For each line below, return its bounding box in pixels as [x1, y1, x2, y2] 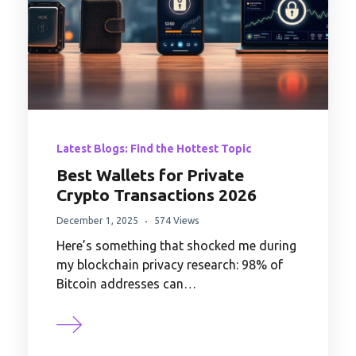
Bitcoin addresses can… [56, 277, 196, 292]
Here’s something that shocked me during [56, 238, 296, 253]
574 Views [154, 215, 199, 226]
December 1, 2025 [56, 215, 138, 226]
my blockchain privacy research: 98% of [56, 257, 283, 273]
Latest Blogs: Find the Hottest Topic [56, 142, 251, 156]
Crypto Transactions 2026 [56, 185, 257, 205]
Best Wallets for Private [56, 165, 244, 185]
